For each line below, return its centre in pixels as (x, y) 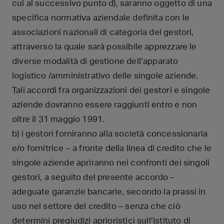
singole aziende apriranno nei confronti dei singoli (111, 162)
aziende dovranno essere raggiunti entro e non (105, 104)
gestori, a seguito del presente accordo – (93, 177)
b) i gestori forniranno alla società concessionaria (110, 133)
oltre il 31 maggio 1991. (58, 119)
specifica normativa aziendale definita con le (101, 17)
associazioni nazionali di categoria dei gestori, (103, 32)
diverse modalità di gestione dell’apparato (95, 61)
